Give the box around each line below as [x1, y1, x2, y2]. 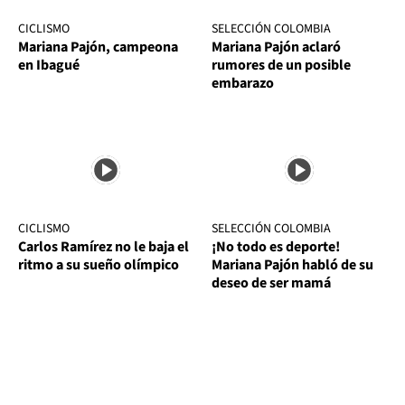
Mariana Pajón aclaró [212, 36, 341, 57]
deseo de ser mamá [212, 272, 331, 293]
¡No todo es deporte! [212, 236, 340, 257]
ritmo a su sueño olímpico [18, 254, 179, 275]
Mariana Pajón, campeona [18, 36, 178, 57]
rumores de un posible [212, 54, 351, 75]
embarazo [212, 72, 274, 93]
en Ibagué [18, 54, 80, 75]
